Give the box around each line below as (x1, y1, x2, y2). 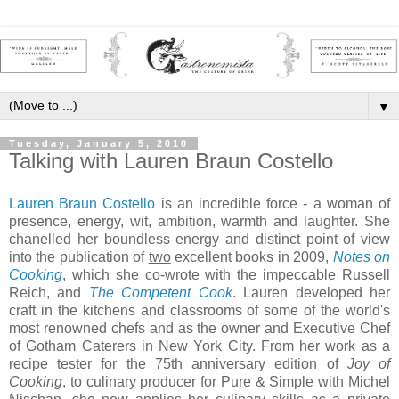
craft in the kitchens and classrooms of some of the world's (9, 303, 390, 318)
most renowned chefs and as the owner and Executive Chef (9, 321, 390, 336)
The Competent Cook (88, 285, 232, 300)
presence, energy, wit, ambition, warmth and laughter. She (9, 214, 390, 229)
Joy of (346, 356, 391, 371)
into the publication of (9, 249, 149, 265)
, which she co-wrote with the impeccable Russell (62, 267, 390, 282)
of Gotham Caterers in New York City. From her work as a (9, 338, 390, 354)
